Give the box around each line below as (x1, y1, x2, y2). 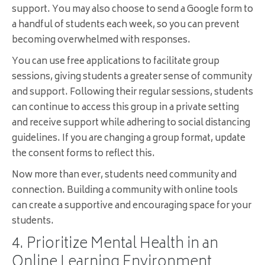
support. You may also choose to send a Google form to (12, 2, 253, 18)
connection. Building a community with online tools (12, 183, 238, 199)
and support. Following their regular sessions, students (12, 85, 253, 101)
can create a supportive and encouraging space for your (12, 198, 251, 215)
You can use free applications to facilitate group (12, 54, 219, 70)
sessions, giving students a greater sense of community (12, 69, 252, 86)
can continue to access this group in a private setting (12, 100, 239, 117)
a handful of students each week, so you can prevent (12, 17, 240, 34)
